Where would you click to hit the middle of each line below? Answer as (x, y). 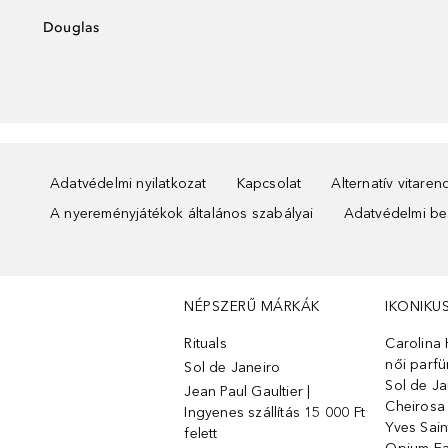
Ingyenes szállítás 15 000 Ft (275, 412)
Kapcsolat (269, 183)
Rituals (205, 343)
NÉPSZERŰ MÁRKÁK (252, 306)
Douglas (71, 27)
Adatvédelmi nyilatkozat (128, 183)
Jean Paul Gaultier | (247, 391)
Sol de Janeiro (232, 367)
